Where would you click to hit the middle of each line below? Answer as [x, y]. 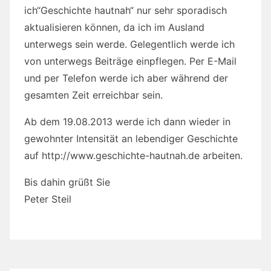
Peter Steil [48, 199]
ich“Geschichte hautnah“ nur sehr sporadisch [126, 11]
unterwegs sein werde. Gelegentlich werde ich [129, 44]
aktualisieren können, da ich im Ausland [114, 28]
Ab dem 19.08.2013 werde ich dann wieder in [127, 122]
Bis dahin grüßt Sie [67, 182]
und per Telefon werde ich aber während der [126, 78]
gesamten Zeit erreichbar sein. [93, 95]
